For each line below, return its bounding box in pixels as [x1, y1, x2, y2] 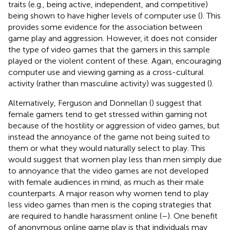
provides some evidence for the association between [8, 22, 202, 32]
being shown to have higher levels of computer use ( [8, 10, 200, 21]
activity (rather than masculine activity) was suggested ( [8, 78, 209, 88]
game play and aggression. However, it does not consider [8, 33, 217, 43]
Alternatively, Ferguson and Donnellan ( [8, 98, 151, 108]
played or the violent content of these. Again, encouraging [8, 55, 221, 66]
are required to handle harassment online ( [8, 210, 162, 221]
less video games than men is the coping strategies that [8, 199, 212, 209]
